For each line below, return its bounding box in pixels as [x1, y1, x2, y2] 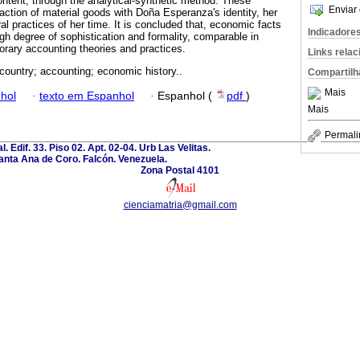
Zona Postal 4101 [141, 164, 219, 176]
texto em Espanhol [39, 89, 134, 102]
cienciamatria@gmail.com [123, 198, 237, 211]
